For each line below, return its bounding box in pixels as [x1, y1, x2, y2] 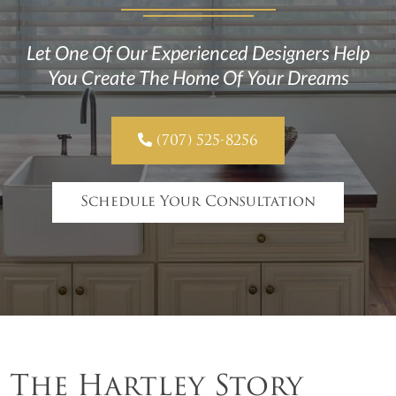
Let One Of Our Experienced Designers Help [27, 40, 369, 65]
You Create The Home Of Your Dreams [47, 65, 349, 89]
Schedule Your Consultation [80, 194, 316, 209]
